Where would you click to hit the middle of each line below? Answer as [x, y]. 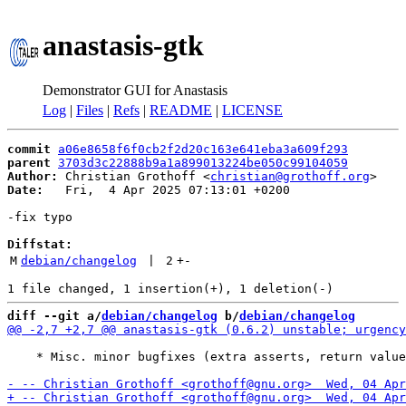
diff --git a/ [54, 316]
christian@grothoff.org [290, 176]
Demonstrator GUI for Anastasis [135, 90]
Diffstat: [40, 244]
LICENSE [252, 110]
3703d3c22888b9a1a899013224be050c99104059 [203, 163]
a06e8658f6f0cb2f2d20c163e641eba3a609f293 [203, 149]
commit [29, 149]
